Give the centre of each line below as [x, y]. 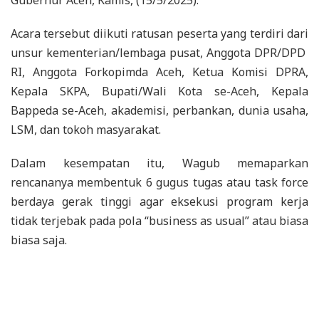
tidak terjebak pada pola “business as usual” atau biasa [159, 220]
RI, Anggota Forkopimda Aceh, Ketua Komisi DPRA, [159, 72]
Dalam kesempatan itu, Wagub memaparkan [159, 163]
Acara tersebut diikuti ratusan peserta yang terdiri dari [159, 33]
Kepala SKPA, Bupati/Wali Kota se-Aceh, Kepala [159, 91]
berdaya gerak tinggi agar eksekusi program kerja [159, 201]
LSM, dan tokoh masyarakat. [86, 129]
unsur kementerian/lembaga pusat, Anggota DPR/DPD [159, 52]
